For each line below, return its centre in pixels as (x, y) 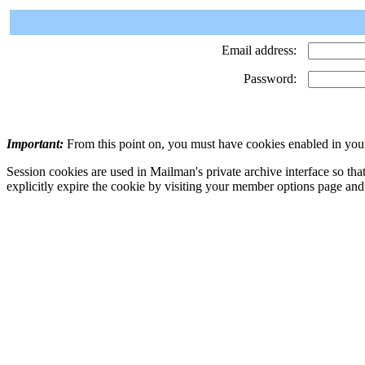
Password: (270, 79)
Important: (35, 144)
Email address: (259, 50)
